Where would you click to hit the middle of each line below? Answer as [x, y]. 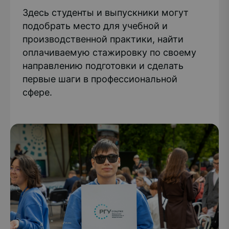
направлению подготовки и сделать [103, 66]
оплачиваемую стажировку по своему [109, 52]
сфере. [37, 92]
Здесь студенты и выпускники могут [106, 13]
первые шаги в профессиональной [100, 79]
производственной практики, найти [103, 39]
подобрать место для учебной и [95, 26]
